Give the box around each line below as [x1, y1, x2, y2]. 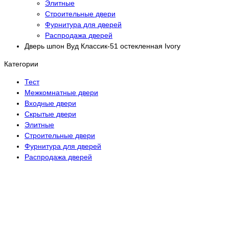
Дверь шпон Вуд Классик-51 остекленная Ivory [25, 41, 180, 50]
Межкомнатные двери [25, 88, 98, 97]
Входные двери [25, 99, 76, 108]
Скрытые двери [25, 110, 76, 119]
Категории [4, 60, 38, 68]
